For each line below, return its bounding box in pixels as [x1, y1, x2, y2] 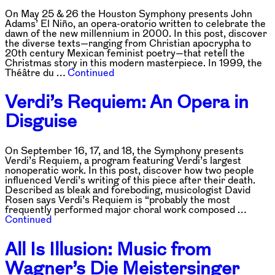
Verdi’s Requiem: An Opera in [5, 92, 249, 112]
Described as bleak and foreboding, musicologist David [5, 185, 250, 195]
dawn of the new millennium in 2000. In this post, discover [5, 28, 267, 38]
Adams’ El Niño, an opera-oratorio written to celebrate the [5, 18, 266, 28]
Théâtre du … [5, 67, 68, 77]
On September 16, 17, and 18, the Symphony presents [5, 145, 244, 156]
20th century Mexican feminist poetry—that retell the [5, 47, 245, 58]
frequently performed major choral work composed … [5, 204, 246, 215]
